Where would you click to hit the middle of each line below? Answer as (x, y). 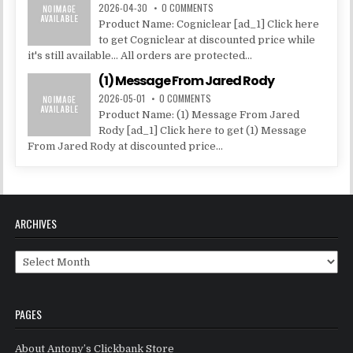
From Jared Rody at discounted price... (126, 146)
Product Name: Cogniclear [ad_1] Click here (209, 24)
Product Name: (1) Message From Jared (199, 114)
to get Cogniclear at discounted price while (207, 39)
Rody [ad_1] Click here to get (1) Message (203, 130)
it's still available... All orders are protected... (140, 55)
